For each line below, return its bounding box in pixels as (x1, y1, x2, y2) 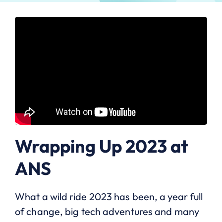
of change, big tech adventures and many (15, 205, 199, 218)
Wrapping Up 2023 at (15, 135, 188, 158)
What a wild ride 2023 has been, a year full (15, 190, 203, 203)
